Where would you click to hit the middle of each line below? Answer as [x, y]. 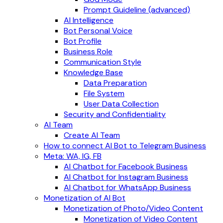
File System [104, 93]
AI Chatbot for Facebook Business [126, 167]
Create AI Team [92, 135]
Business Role [88, 52]
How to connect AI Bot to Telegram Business [125, 146]
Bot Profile [83, 41]
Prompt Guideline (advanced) [137, 10]
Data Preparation [115, 83]
